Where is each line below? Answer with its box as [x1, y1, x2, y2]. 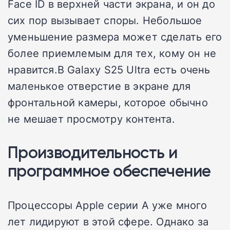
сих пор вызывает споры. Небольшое [8, 12, 202, 27]
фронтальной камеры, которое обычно [8, 94, 208, 109]
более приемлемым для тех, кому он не [8, 45, 217, 60]
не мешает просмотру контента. [8, 111, 175, 126]
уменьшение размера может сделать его [8, 29, 222, 44]
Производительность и [8, 142, 178, 162]
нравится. [8, 62, 57, 76]
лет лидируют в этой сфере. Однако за [8, 214, 209, 228]
